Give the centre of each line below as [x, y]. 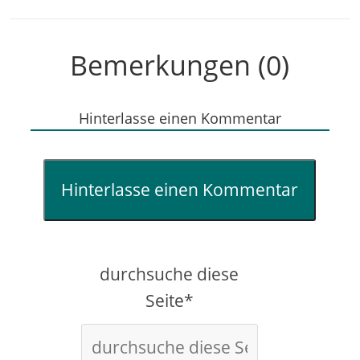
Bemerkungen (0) [180, 65]
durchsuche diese [170, 274]
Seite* [169, 300]
